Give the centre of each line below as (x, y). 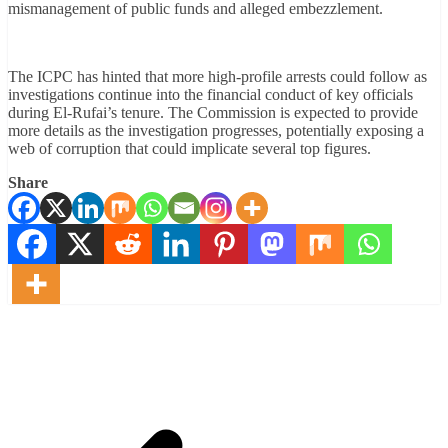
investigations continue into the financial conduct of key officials (210, 95)
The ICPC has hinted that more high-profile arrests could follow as (217, 77)
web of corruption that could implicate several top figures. (189, 149)
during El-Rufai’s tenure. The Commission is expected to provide (213, 113)
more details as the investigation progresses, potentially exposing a (216, 131)
